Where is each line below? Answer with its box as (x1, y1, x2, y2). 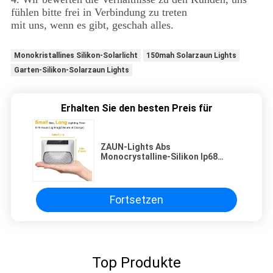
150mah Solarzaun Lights (146, 51, 236, 60)
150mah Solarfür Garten (101, 161, 198, 171)
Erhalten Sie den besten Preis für (60, 102, 213, 114)
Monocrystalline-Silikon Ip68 (101, 151, 218, 161)
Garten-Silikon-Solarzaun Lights (13, 66, 129, 75)
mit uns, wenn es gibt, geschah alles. (10, 19, 174, 32)
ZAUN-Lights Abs (101, 141, 171, 152)
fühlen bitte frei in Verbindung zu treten (10, 6, 187, 19)
